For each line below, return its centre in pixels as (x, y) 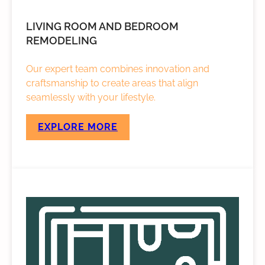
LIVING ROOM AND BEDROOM (102, 27)
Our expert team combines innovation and (118, 69)
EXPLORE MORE (78, 127)
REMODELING (62, 41)
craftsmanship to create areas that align (112, 83)
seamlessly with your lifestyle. (91, 98)
